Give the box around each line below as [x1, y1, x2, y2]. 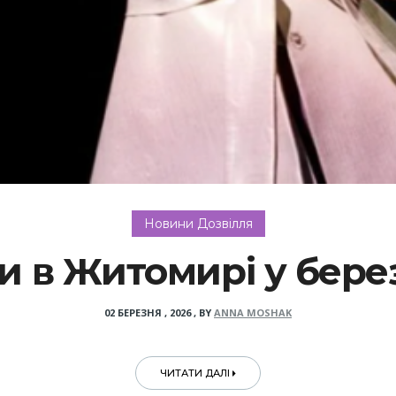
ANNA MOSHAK [214, 306, 292, 320]
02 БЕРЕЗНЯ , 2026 [104, 306, 191, 320]
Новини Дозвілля [143, 215, 253, 232]
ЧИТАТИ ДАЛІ [159, 367, 232, 380]
